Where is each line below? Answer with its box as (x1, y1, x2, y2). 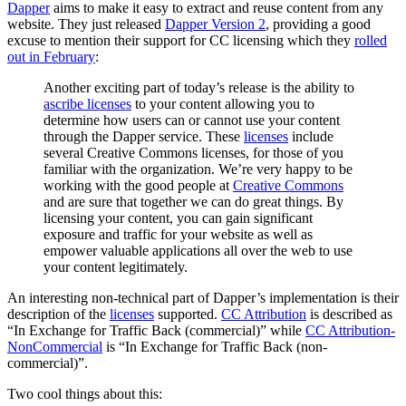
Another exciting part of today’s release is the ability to (43, 79, 354, 95)
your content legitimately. (43, 258, 188, 275)
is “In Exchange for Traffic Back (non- (102, 338, 327, 354)
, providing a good (266, 15, 371, 32)
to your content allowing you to (131, 95, 314, 111)
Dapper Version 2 (165, 15, 266, 32)
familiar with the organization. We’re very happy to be (43, 160, 353, 177)
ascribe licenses (43, 95, 131, 111)
